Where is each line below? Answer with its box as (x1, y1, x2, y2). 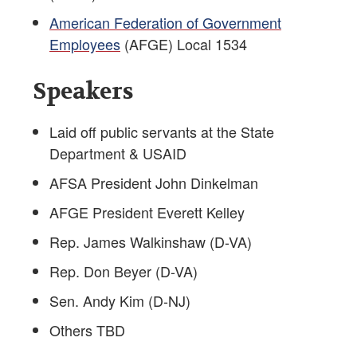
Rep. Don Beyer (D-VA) (49, 261, 198, 282)
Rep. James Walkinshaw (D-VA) (49, 231, 252, 253)
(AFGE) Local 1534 (120, 33, 247, 55)
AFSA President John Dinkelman (49, 172, 258, 194)
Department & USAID (49, 143, 186, 164)
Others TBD (49, 320, 125, 341)
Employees (49, 33, 120, 55)
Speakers (33, 77, 133, 107)
